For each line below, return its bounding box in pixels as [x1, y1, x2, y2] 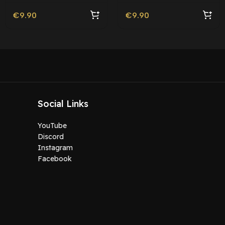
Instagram [37, 143, 73, 153]
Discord [37, 132, 64, 142]
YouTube [37, 121, 67, 131]
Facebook [37, 154, 72, 164]
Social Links [37, 98, 88, 110]
